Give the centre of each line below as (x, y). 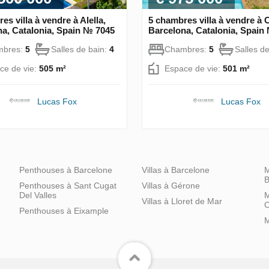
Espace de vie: (194, 68)
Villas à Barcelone (176, 170)
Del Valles (38, 195)
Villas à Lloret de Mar (182, 201)
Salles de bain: (80, 49)
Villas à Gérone (171, 185)
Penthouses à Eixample (64, 210)
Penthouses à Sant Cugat (68, 185)
